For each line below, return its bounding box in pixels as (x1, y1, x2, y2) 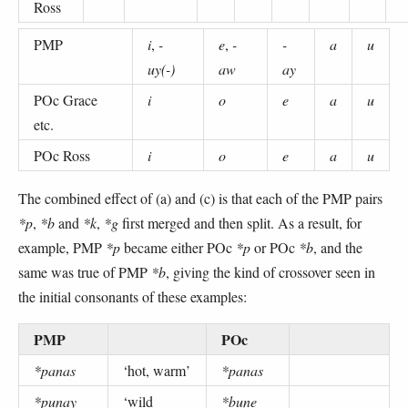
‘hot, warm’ (123, 360, 190, 380)
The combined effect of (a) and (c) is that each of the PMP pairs (18, 188, 382, 208)
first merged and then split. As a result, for (118, 212, 362, 232)
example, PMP (18, 237, 106, 257)
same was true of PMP (18, 261, 151, 281)
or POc (250, 237, 299, 257)
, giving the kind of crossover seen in (166, 261, 375, 281)
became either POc (120, 237, 236, 257)
